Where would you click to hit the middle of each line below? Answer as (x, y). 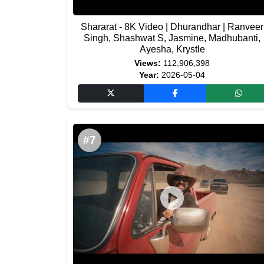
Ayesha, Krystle (172, 49)
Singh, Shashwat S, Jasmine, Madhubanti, (172, 38)
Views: (148, 63)
